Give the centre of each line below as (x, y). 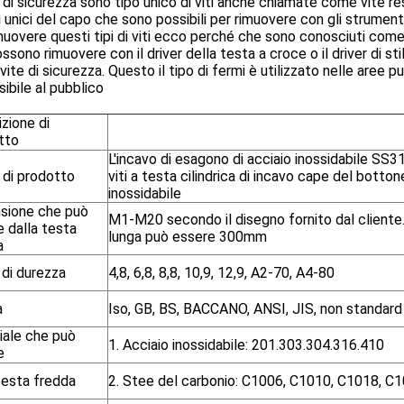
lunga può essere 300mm (188, 237)
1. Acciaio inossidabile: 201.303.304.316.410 (246, 345)
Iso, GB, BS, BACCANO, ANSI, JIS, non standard (255, 309)
